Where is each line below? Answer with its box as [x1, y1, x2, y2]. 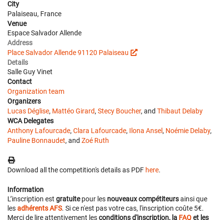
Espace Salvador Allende [7, 28, 82, 37]
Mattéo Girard [52, 107, 95, 115]
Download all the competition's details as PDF [7, 165, 145, 174]
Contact [7, 77, 32, 85]
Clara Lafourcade [73, 126, 126, 135]
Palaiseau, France [7, 9, 61, 18]
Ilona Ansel [129, 126, 163, 135]
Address [7, 38, 32, 47]
